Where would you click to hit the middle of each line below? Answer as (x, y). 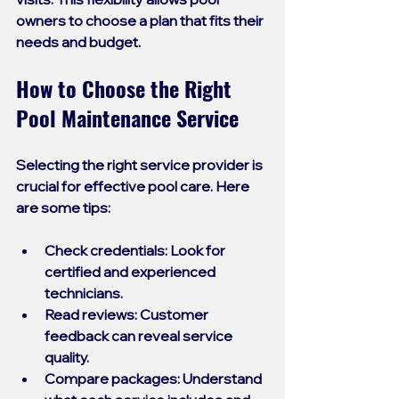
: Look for (196, 250)
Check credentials (105, 250)
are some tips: (63, 207)
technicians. (84, 293)
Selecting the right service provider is (141, 164)
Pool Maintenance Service (127, 117)
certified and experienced (131, 271)
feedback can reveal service (140, 335)
